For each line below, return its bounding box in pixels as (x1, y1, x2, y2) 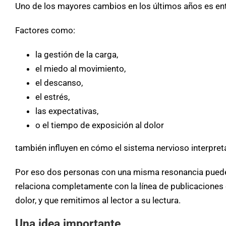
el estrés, (35, 91, 70, 102)
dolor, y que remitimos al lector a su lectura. (15, 195, 181, 205)
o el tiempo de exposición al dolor (35, 120, 164, 130)
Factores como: (15, 25, 75, 35)
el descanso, (35, 77, 83, 88)
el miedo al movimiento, (35, 63, 126, 74)
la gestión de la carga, (35, 49, 118, 60)
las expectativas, (35, 105, 98, 116)
